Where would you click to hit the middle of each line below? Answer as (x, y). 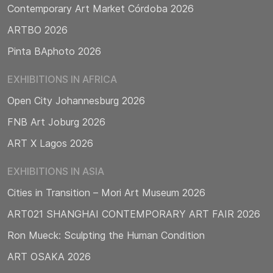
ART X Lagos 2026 (50, 144)
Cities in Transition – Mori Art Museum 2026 (106, 193)
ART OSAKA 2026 (49, 257)
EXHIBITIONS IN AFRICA (62, 80)
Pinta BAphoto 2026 (54, 51)
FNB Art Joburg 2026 (56, 122)
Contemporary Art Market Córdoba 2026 (101, 9)
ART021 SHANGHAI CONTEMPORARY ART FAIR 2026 (134, 214)
